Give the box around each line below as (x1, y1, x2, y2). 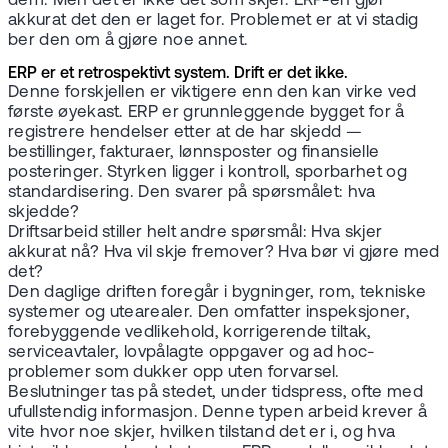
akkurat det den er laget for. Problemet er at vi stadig (8, 12, 419, 30)
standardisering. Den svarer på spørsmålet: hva (8, 183, 376, 201)
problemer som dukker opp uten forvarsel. (8, 363, 340, 381)
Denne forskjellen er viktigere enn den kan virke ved (8, 83, 417, 101)
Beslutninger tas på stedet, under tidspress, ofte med (8, 383, 423, 401)
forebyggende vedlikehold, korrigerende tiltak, (8, 323, 372, 341)
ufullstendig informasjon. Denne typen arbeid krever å (8, 403, 427, 421)
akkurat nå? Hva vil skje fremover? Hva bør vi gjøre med (8, 243, 440, 261)
